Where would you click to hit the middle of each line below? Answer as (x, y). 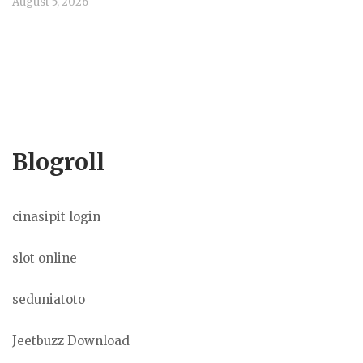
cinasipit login (56, 216)
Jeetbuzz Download (71, 340)
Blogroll (58, 162)
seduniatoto (49, 299)
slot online (45, 258)
